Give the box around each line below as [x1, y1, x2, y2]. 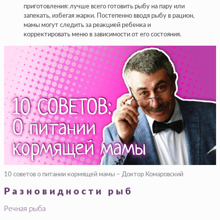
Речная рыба [4, 205, 46, 213]
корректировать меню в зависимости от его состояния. [24, 31, 181, 38]
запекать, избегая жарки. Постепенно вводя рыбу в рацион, [24, 13, 194, 20]
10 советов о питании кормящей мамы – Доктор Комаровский [4, 171, 183, 178]
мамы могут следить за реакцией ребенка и [24, 22, 151, 29]
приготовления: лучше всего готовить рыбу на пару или [24, 3, 185, 10]
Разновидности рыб [4, 187, 133, 197]
